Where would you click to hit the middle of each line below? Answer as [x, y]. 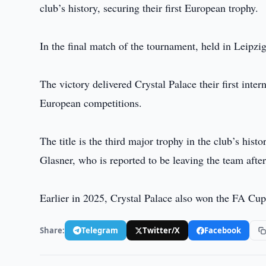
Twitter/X [161, 230]
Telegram [100, 230]
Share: [53, 230]
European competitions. [91, 103]
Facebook [223, 230]
